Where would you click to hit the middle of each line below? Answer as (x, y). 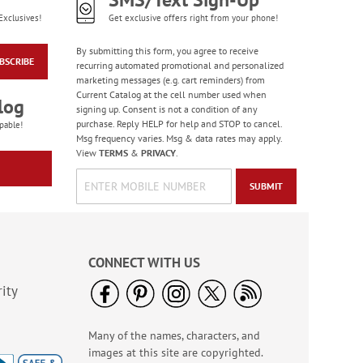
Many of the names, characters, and (174, 335)
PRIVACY (158, 153)
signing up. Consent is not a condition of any (167, 109)
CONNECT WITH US (144, 263)
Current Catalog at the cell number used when (171, 94)
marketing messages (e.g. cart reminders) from (170, 80)
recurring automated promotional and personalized (179, 65)
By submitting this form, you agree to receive (167, 51)
